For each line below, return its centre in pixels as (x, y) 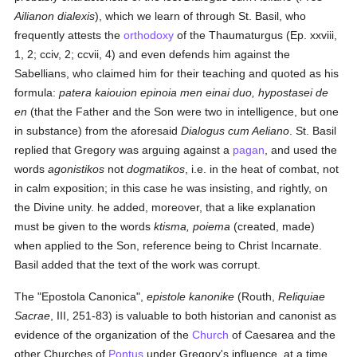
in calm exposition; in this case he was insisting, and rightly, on (171, 188)
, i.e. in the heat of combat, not (262, 169)
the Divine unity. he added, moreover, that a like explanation (165, 207)
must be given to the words (84, 226)
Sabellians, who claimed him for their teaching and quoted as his (177, 73)
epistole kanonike (191, 296)
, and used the (301, 150)
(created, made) (273, 226)
